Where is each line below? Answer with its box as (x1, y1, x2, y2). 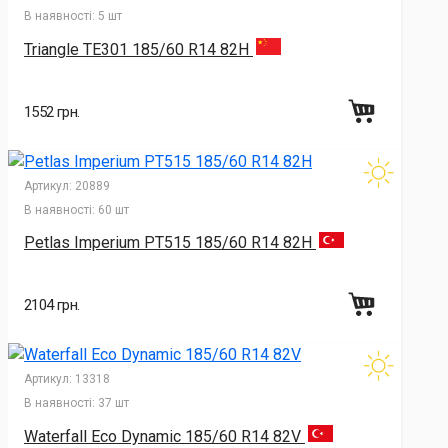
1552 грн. (24, 102, 80, 121)
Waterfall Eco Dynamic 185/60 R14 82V (24, 426, 305, 446)
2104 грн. (24, 296, 80, 315)
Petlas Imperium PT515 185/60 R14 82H (24, 233, 316, 253)
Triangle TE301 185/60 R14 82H (24, 39, 253, 59)
